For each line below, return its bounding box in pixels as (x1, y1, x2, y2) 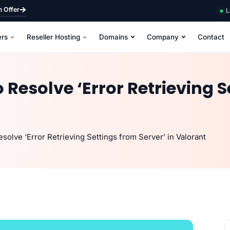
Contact (198, 33, 224, 41)
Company (147, 33, 179, 41)
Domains (99, 33, 128, 41)
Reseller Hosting (27, 33, 80, 41)
